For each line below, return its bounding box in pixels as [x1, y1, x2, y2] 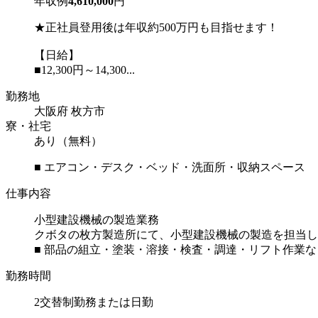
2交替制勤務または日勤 [34, 296, 153, 309]
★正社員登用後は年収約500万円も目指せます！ [34, 21, 278, 34]
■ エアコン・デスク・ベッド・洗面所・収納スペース [34, 161, 305, 174]
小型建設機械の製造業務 [34, 214, 159, 226]
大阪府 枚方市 [34, 105, 105, 118]
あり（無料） [34, 135, 102, 148]
